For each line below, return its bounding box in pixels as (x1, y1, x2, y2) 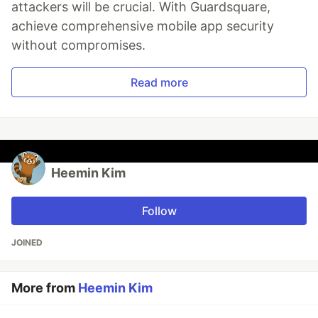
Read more (130, 75, 188, 89)
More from (11, 280, 78, 295)
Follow (141, 203, 177, 218)
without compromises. (11, 37, 146, 53)
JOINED (11, 236, 43, 248)
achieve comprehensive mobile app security (11, 18, 274, 33)
